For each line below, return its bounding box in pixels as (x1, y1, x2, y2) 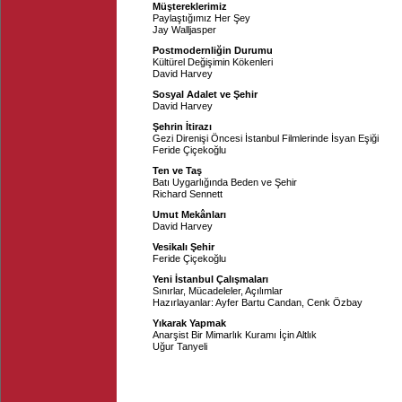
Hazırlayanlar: (153, 297, 214, 308)
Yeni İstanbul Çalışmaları (153, 274, 268, 284)
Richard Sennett (153, 188, 223, 199)
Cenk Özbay (307, 297, 363, 308)
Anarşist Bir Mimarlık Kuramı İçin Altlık (153, 329, 317, 340)
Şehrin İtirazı (153, 121, 212, 132)
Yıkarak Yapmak (153, 318, 226, 328)
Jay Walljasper (153, 24, 216, 35)
